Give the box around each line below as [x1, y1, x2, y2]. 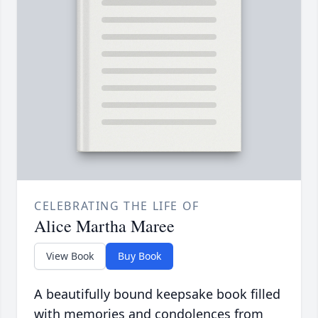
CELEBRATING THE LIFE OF [34, 197, 199, 214]
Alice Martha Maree [34, 214, 175, 237]
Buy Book [118, 248, 161, 263]
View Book [46, 248, 94, 263]
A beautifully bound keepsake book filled [34, 285, 280, 302]
